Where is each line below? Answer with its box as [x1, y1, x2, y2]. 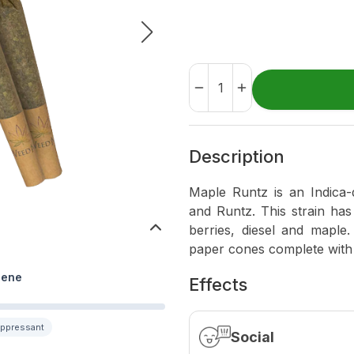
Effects [189, 274, 247, 295]
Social [231, 328, 274, 345]
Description [189, 146, 284, 167]
